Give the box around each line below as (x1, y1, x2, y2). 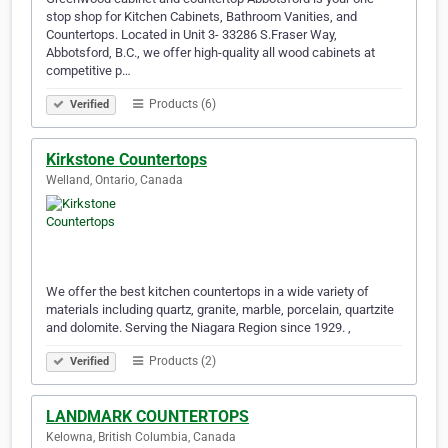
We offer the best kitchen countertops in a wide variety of (46, 284, 369, 300)
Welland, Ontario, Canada (46, 173, 183, 188)
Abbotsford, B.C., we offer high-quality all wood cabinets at (46, 45, 375, 61)
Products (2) (146, 354, 216, 369)
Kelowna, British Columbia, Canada (46, 430, 236, 445)
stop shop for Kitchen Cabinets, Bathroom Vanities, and (46, 9, 357, 25)
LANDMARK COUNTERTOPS (46, 407, 249, 427)
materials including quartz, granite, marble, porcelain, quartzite (46, 302, 394, 318)
